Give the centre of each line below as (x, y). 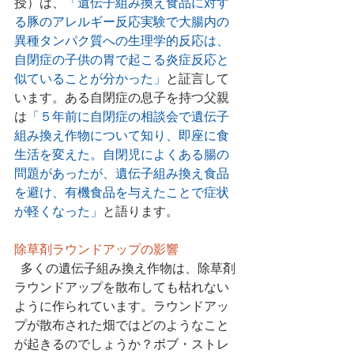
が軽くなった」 (58, 213)
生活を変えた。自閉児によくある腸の (122, 156)
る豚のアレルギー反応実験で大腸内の (122, 23)
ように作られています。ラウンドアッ (122, 307)
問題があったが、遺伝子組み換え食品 (122, 175)
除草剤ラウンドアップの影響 (96, 250)
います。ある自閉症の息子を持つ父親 (122, 99)
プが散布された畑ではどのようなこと (122, 326)
